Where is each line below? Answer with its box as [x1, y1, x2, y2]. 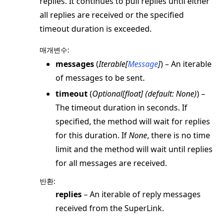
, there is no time [147, 130, 210, 141]
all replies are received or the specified [40, 9, 184, 21]
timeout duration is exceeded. [40, 23, 152, 35]
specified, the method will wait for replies [55, 116, 210, 127]
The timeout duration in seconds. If [55, 102, 187, 113]
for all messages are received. [55, 158, 167, 169]
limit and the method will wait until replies [55, 144, 213, 155]
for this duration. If [55, 130, 129, 141]
